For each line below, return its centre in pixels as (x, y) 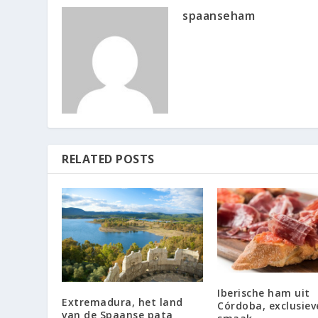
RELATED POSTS (108, 159)
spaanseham (219, 15)
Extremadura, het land (122, 302)
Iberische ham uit (264, 292)
